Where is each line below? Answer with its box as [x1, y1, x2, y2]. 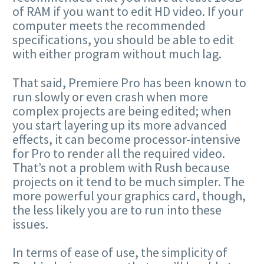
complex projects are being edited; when [12, 102, 232, 119]
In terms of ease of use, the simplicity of [12, 243, 227, 260]
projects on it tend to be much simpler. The [12, 173, 245, 190]
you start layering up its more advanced [12, 116, 227, 133]
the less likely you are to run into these [12, 201, 222, 218]
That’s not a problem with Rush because [12, 159, 230, 176]
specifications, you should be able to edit [12, 31, 234, 48]
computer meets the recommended [12, 17, 206, 34]
